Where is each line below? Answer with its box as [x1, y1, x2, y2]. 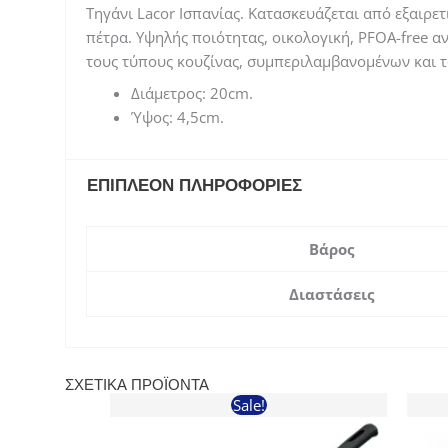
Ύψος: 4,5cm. [130, 106, 224, 127]
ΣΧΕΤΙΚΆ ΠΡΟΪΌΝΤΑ [65, 375, 209, 394]
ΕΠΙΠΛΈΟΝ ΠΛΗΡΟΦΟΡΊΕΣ [87, 175, 303, 195]
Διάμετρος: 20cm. [130, 82, 253, 103]
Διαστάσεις [288, 283, 374, 304]
